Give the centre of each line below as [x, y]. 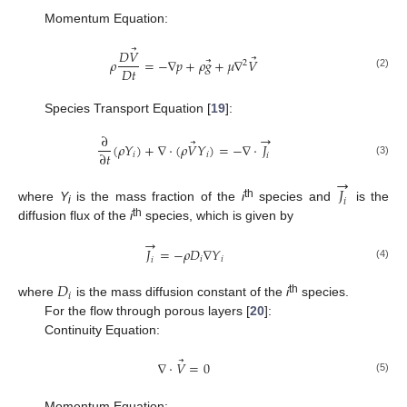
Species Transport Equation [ [127, 108]
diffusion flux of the [74, 215]
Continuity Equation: [102, 330]
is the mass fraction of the [156, 196]
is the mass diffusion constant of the [180, 292]
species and [295, 196]
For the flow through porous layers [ [147, 311]
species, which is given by [218, 215]
